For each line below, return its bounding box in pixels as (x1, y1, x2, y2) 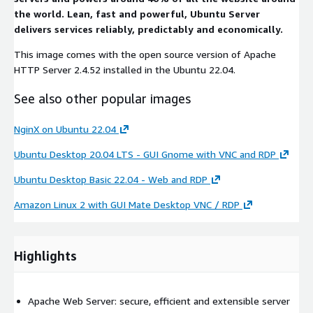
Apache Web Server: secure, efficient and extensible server (28, 294, 290, 307)
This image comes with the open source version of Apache (14, 48, 276, 60)
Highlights (14, 247, 77, 263)
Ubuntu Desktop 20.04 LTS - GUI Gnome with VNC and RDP (14, 147, 276, 160)
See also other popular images (14, 90, 191, 106)
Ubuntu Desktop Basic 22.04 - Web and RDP (14, 173, 208, 185)
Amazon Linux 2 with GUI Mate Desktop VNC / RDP (14, 198, 240, 210)
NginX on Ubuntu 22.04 (14, 122, 116, 135)
